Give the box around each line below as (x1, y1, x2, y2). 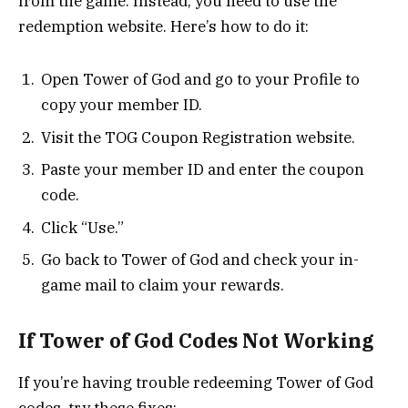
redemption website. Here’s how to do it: (18, 15, 309, 36)
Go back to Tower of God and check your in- (41, 250, 359, 270)
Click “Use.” (41, 217, 124, 238)
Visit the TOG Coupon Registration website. (41, 127, 355, 148)
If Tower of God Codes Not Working (18, 327, 374, 353)
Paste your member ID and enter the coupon (41, 159, 364, 180)
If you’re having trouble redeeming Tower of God (18, 372, 373, 393)
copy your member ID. (41, 95, 202, 116)
